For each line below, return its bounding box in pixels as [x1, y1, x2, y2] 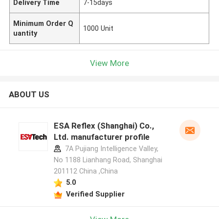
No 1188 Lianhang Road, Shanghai [53, 156, 162, 164]
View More [90, 58, 129, 68]
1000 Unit [83, 24, 114, 32]
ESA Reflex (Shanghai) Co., [53, 121, 154, 131]
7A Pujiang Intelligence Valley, [63, 145, 158, 153]
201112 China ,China [53, 167, 118, 175]
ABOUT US [8, 89, 49, 100]
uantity [13, 29, 38, 37]
